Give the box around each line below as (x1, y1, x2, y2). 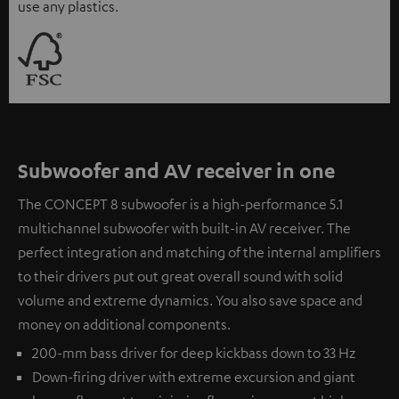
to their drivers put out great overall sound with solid (18, 267, 343, 286)
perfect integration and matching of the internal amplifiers (18, 243, 381, 262)
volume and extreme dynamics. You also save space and (18, 291, 362, 310)
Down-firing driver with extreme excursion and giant (32, 368, 355, 387)
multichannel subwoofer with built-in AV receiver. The (18, 219, 351, 238)
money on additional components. (18, 315, 231, 334)
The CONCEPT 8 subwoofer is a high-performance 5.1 (18, 195, 343, 214)
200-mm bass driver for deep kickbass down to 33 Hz (32, 344, 355, 362)
